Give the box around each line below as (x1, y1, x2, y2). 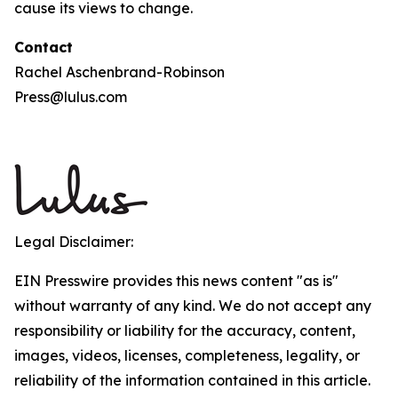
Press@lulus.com (14, 88, 127, 106)
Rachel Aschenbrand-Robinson (14, 63, 225, 81)
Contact (14, 38, 73, 56)
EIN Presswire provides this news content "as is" (14, 272, 338, 290)
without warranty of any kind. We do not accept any (14, 297, 371, 314)
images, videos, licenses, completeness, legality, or (14, 346, 360, 364)
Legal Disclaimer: (14, 233, 133, 251)
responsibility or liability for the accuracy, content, (14, 322, 355, 339)
